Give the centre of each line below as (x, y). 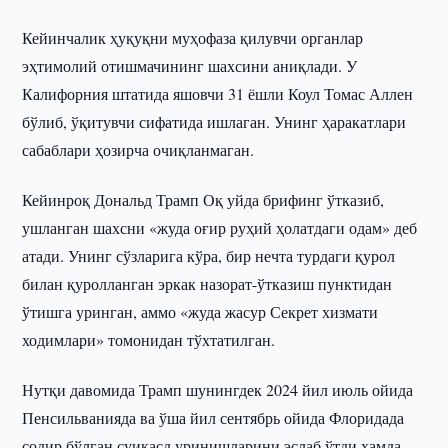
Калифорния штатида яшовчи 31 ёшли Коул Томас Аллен (218, 93)
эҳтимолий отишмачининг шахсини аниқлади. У (190, 65)
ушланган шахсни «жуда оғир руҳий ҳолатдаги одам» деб (220, 227)
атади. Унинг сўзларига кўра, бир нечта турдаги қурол (209, 255)
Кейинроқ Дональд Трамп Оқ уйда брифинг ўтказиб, (203, 199)
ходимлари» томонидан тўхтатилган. (149, 339)
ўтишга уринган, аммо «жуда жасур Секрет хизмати (200, 311)
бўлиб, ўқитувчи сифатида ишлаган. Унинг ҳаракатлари (214, 121)
